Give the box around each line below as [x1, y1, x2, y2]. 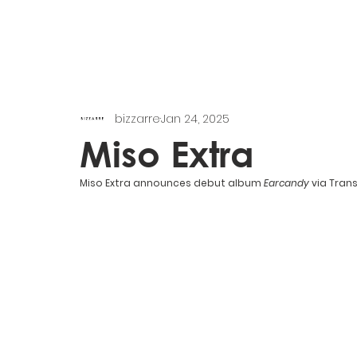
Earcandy [264, 176, 312, 190]
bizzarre [115, 110, 160, 127]
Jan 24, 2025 [161, 110, 229, 127]
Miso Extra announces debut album [80, 176, 264, 190]
